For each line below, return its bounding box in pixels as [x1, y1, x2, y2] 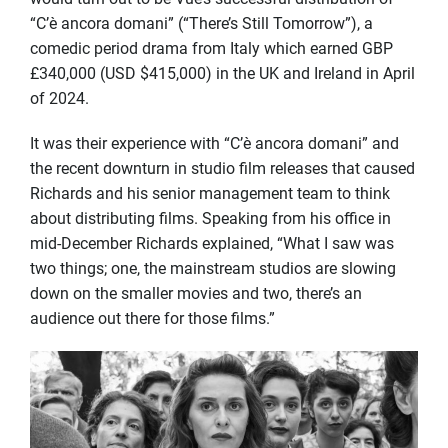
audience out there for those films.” [30, 309, 275, 328]
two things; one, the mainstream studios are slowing [30, 259, 396, 278]
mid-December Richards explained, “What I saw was [30, 234, 394, 253]
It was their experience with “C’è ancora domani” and [30, 134, 399, 153]
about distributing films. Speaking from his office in [30, 209, 391, 228]
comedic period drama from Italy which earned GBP [30, 39, 393, 58]
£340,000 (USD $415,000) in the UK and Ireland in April [30, 64, 415, 83]
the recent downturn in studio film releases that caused [30, 159, 415, 178]
